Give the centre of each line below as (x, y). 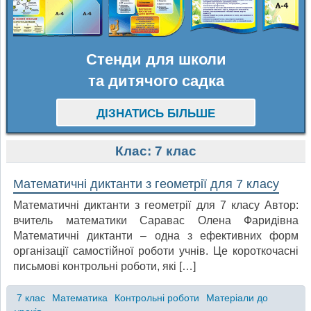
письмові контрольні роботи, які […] (104, 267)
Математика (79, 297)
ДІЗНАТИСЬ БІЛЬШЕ (156, 113)
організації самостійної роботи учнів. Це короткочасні (156, 251)
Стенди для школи (156, 60)
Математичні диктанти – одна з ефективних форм (156, 236)
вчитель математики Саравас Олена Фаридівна (156, 221)
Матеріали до (237, 297)
